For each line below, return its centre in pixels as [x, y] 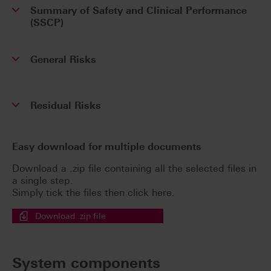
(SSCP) [47, 23]
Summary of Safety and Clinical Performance [139, 11]
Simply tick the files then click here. [93, 193]
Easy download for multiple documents [107, 147]
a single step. [43, 181]
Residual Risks [66, 106]
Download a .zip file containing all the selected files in [134, 169]
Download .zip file [70, 216]
